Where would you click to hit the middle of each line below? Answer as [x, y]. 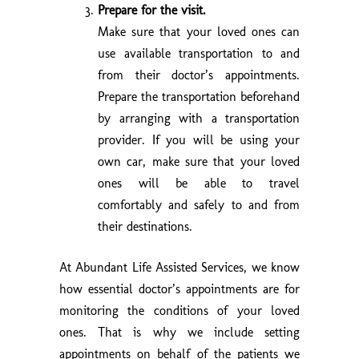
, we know [272, 267]
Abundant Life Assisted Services [160, 267]
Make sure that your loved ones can [199, 31]
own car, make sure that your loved [199, 161]
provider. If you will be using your [199, 139]
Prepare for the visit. [152, 10]
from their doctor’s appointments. [199, 75]
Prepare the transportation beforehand [199, 96]
